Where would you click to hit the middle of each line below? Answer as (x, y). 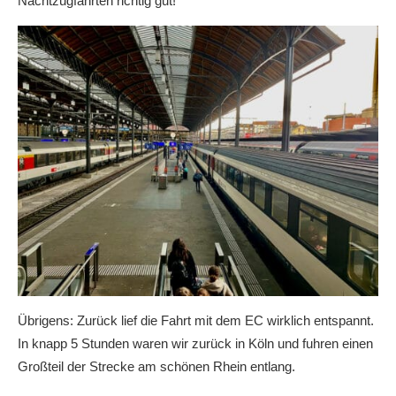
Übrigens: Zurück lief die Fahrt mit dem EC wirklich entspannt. (196, 320)
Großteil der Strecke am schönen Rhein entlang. (156, 366)
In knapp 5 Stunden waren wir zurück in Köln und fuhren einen (195, 343)
